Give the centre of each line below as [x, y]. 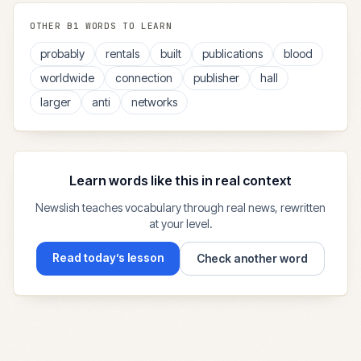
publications [232, 54]
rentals [122, 54]
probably [62, 54]
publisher [216, 78]
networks [154, 102]
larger [56, 102]
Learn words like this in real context [180, 180]
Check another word [252, 258]
